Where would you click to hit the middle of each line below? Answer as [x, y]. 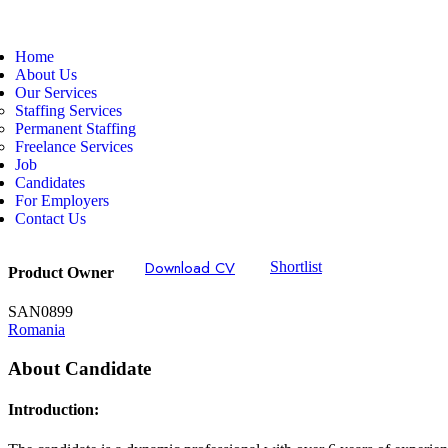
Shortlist [296, 266]
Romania [36, 330]
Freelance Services [74, 146]
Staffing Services [68, 110]
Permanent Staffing [75, 128]
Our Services [56, 92]
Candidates [50, 182]
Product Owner [61, 273]
